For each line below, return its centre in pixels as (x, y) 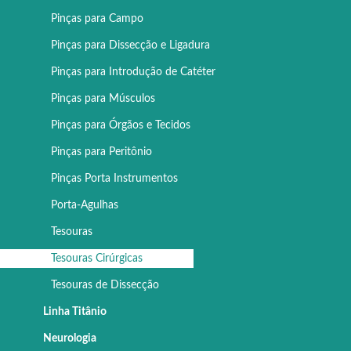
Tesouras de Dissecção (105, 286)
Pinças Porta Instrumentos (114, 179)
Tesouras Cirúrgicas (97, 259)
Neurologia (70, 339)
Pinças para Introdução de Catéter (133, 72)
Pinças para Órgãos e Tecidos (121, 126)
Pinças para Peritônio (101, 152)
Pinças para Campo (97, 19)
